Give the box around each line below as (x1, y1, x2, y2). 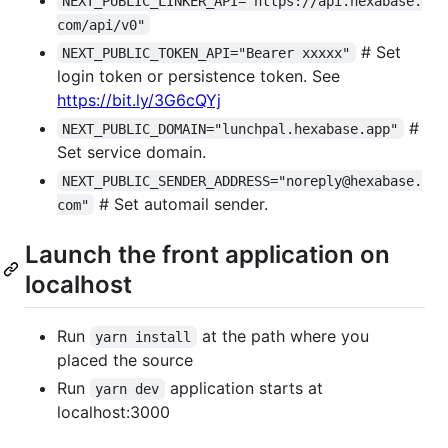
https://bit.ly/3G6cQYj (57, 89, 221, 110)
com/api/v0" (57, 16, 145, 33)
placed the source (57, 349, 193, 370)
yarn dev (95, 380, 160, 397)
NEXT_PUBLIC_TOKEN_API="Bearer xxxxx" (62, 44, 351, 61)
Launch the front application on (25, 239, 390, 269)
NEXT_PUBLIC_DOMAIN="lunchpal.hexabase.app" (62, 120, 399, 137)
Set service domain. (57, 141, 206, 162)
